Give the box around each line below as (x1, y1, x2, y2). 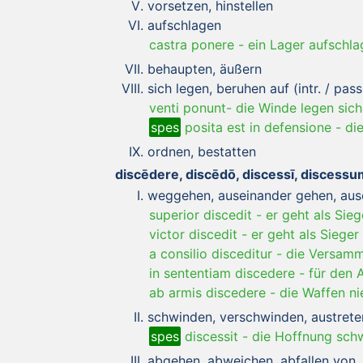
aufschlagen (147, 16, 221, 33)
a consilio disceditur (149, 245, 272, 262)
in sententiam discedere (149, 264, 295, 281)
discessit (181, 327, 238, 344)
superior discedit (149, 206, 252, 223)
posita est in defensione (181, 118, 331, 135)
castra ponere (149, 36, 234, 53)
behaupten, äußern (147, 60, 262, 77)
